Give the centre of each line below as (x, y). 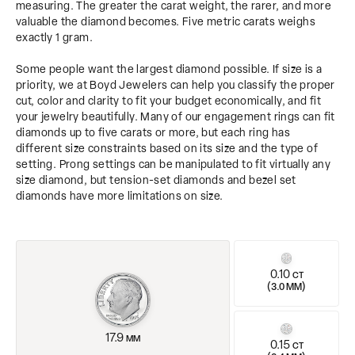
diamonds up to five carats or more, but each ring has (153, 134)
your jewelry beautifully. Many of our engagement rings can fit (176, 118)
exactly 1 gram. (55, 39)
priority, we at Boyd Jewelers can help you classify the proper (176, 86)
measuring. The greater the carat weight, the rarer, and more (174, 7)
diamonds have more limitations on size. (120, 197)
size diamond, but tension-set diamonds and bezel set (156, 181)
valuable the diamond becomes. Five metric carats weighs (166, 23)
